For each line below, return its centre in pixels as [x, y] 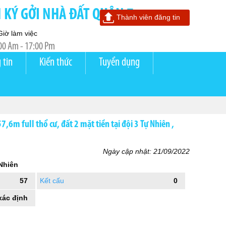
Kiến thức [56, 63]
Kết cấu [52, 181]
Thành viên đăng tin [148, 17]
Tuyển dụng [119, 63]
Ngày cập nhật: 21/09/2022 [146, 151]
